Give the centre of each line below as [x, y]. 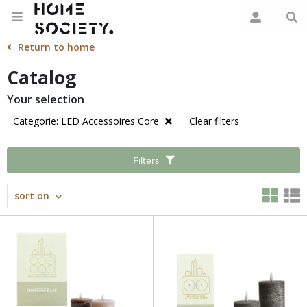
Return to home [56, 47]
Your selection [46, 99]
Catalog [41, 77]
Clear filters [214, 121]
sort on [32, 196]
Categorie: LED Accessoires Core [87, 121]
